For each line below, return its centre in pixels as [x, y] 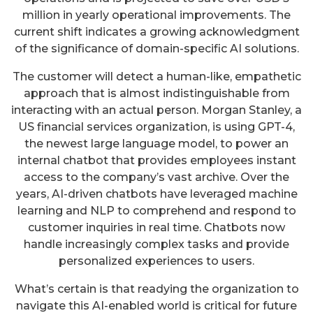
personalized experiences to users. [156, 261]
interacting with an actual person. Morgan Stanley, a [156, 110]
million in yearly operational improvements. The [156, 15]
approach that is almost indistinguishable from [156, 94]
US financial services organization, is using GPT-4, [156, 127]
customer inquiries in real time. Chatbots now [156, 228]
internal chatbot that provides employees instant [156, 161]
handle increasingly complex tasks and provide [156, 245]
